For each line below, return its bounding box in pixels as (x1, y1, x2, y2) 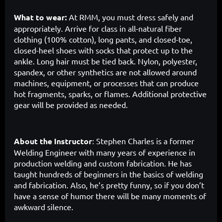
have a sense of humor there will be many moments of (14, 191, 206, 201)
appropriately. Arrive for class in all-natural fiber (14, 23, 182, 34)
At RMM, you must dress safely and (69, 12, 193, 22)
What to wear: (14, 12, 69, 23)
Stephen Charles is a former (96, 136, 194, 146)
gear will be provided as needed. (14, 100, 130, 110)
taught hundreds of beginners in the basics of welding (14, 169, 203, 179)
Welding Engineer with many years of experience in (14, 147, 195, 158)
